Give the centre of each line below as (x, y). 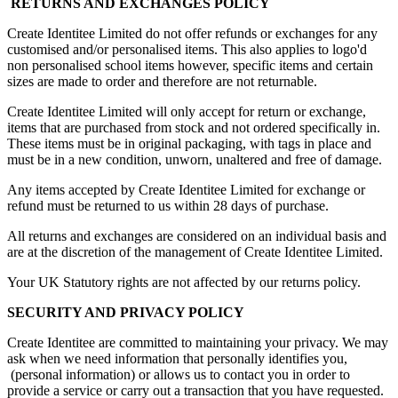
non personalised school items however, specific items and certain (190, 66)
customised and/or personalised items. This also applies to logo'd (187, 50)
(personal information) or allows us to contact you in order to (179, 375)
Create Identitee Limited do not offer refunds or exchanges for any (192, 34)
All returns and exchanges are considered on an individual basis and (197, 236)
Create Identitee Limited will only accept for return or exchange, (188, 112)
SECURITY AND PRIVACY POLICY (126, 313)
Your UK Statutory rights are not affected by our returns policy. (184, 283)
